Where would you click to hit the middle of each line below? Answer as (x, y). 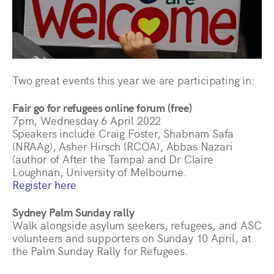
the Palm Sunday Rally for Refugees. (100, 250)
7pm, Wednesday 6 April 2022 (87, 120)
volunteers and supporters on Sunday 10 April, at (132, 237)
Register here (44, 184)
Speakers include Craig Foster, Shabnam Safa (123, 133)
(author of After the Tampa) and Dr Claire (113, 158)
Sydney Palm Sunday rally (73, 212)
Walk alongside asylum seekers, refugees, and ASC (137, 224)
